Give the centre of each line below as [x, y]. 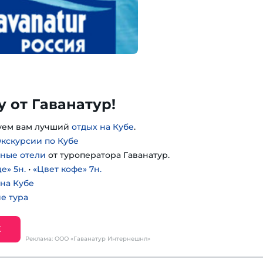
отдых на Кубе [103, 127]
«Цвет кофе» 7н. [67, 169]
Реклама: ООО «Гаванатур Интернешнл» [88, 239]
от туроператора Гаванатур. [108, 155]
